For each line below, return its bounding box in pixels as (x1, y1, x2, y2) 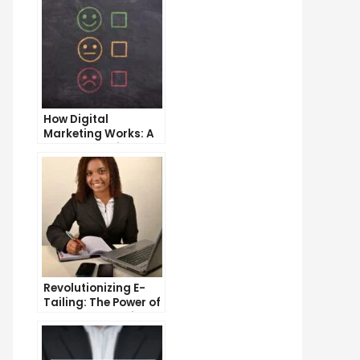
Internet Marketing (43, 309, 149, 325)
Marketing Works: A (43, 125, 154, 141)
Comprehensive (43, 140, 133, 156)
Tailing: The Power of (43, 294, 161, 310)
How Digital (43, 111, 108, 127)
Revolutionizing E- (43, 280, 145, 296)
